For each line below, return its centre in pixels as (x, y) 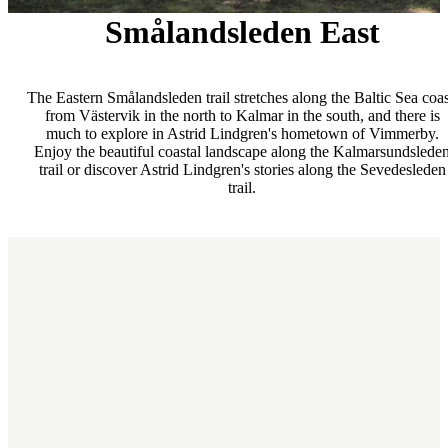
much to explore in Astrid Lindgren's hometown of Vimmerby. (242, 133)
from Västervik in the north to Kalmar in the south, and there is (242, 115)
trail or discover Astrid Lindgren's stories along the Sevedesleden (242, 169)
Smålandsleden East (242, 32)
